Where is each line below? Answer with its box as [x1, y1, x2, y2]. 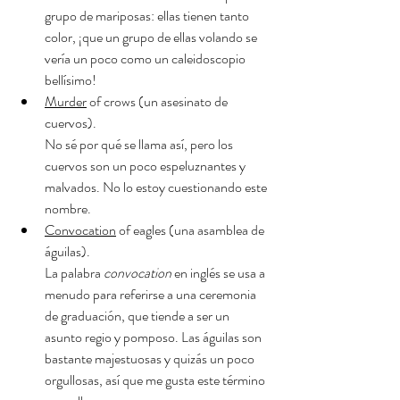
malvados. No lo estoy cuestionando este [45, 177, 270, 197]
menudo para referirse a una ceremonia [45, 284, 259, 304]
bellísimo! [45, 70, 96, 90]
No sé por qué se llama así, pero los [45, 134, 236, 154]
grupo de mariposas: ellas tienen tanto [45, 5, 252, 26]
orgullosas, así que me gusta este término [45, 370, 268, 390]
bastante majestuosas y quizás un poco [45, 348, 257, 369]
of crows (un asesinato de [87, 91, 230, 112]
